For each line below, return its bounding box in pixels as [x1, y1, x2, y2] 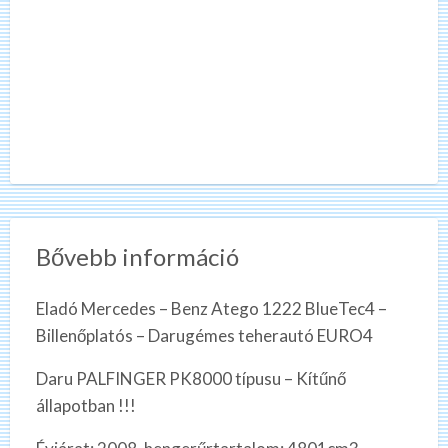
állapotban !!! [35, 395, 136, 417]
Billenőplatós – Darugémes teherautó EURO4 [35, 325, 373, 347]
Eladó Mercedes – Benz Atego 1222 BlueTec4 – [35, 298, 387, 320]
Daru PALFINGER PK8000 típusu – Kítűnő [35, 368, 346, 390]
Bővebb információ [35, 242, 239, 272]
